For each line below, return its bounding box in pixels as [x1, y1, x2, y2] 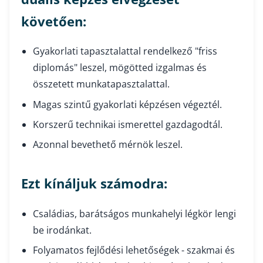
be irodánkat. [33, 223, 92, 237]
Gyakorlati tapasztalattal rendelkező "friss [33, 45, 217, 58]
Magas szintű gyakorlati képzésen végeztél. [33, 97, 222, 111]
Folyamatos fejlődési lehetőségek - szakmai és [33, 243, 235, 257]
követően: [21, 12, 86, 30]
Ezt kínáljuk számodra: [21, 174, 167, 193]
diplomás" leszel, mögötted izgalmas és [33, 61, 207, 75]
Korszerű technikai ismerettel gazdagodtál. [33, 117, 222, 131]
